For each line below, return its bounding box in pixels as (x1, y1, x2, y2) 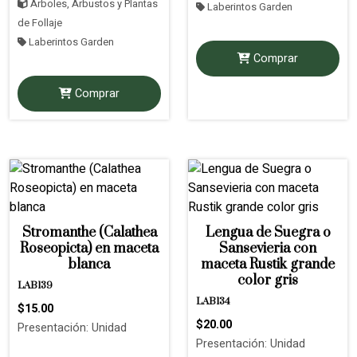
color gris (237, 271, 298, 289)
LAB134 (196, 295, 230, 308)
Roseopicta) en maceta (20, 239, 159, 257)
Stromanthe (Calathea (22, 223, 157, 241)
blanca (69, 255, 110, 273)
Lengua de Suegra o (205, 223, 331, 241)
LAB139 (18, 279, 53, 292)
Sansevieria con (219, 239, 316, 257)
